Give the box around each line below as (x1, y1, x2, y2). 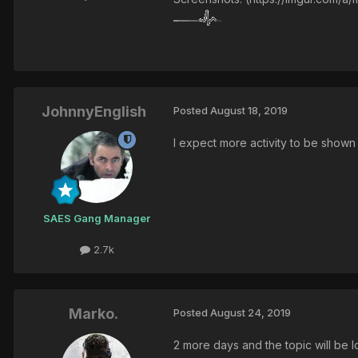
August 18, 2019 (210, 103, 288, 117)
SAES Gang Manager (43, 211, 150, 225)
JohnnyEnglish (41, 102, 146, 120)
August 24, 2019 (210, 305, 291, 319)
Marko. (69, 304, 118, 322)
